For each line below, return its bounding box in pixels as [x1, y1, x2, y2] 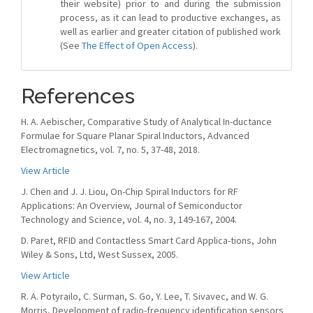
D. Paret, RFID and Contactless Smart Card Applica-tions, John [21, 234, 277, 247]
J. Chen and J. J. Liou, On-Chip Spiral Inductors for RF [21, 185, 238, 198]
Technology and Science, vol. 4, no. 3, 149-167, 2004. [21, 213, 237, 226]
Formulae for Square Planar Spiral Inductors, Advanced [21, 129, 249, 142]
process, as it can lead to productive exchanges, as [60, 11, 281, 24]
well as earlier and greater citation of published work [60, 25, 281, 38]
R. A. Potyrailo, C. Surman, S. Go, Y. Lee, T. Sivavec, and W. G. [21, 290, 268, 303]
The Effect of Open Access [82, 39, 193, 52]
